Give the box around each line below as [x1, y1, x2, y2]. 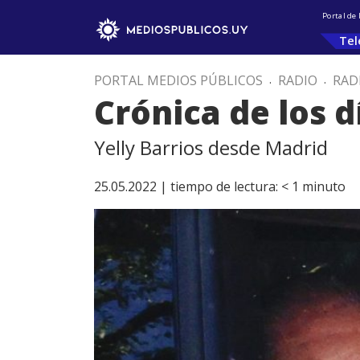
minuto [302, 178, 346, 195]
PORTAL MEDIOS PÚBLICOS [94, 72, 263, 89]
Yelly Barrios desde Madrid [94, 134, 328, 161]
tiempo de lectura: [170, 178, 278, 195]
